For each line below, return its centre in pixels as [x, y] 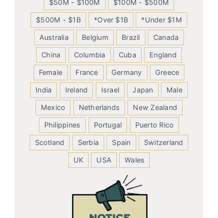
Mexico [53, 107]
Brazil [131, 37]
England [163, 54]
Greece [167, 72]
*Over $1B [111, 19]
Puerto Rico [154, 125]
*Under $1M [162, 19]
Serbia [88, 142]
